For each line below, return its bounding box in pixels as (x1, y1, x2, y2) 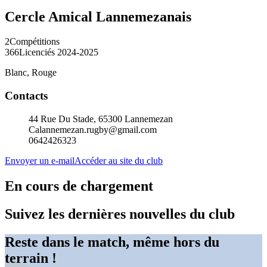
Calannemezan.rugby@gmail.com (29, 124, 157, 135)
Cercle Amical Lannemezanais (5, 8, 191, 24)
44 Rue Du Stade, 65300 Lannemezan (29, 113, 173, 124)
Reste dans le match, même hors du (5, 234, 219, 250)
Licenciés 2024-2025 (19, 47, 98, 58)
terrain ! (5, 250, 57, 266)
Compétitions (10, 36, 60, 47)
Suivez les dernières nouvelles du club (5, 206, 235, 222)
